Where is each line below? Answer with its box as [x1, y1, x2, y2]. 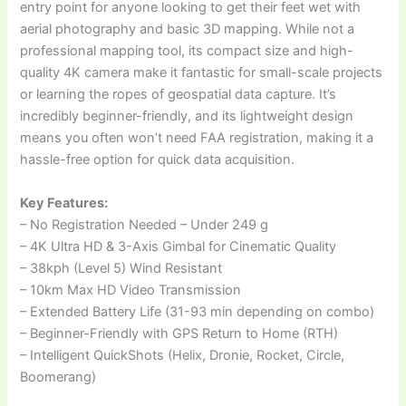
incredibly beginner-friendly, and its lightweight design [20, 108, 354, 125]
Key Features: [20, 194, 109, 211]
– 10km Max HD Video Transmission [20, 281, 242, 298]
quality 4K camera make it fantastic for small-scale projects [20, 64, 383, 82]
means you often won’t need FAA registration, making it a [20, 130, 374, 147]
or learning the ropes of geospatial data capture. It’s [20, 86, 337, 103]
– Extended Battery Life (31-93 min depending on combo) [20, 303, 375, 320]
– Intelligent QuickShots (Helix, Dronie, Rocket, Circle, [20, 346, 345, 363]
